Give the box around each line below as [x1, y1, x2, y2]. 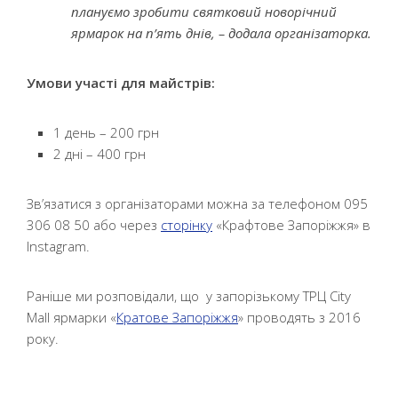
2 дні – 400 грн [53, 145, 146, 163]
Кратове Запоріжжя [116, 308, 238, 326]
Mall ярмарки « [27, 308, 116, 326]
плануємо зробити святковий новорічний [71, 3, 337, 20]
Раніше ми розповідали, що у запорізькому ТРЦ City [27, 287, 351, 305]
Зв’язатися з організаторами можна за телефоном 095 [27, 195, 368, 212]
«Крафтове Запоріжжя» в [212, 216, 370, 234]
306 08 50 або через [27, 216, 161, 234]
